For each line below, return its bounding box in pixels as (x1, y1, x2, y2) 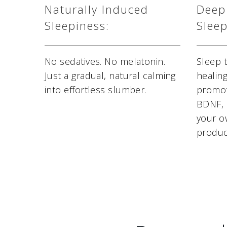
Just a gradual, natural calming (45, 69, 176, 82)
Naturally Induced (45, 2, 148, 17)
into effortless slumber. (45, 84, 146, 96)
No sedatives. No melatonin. (45, 55, 166, 68)
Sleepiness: (45, 18, 109, 33)
